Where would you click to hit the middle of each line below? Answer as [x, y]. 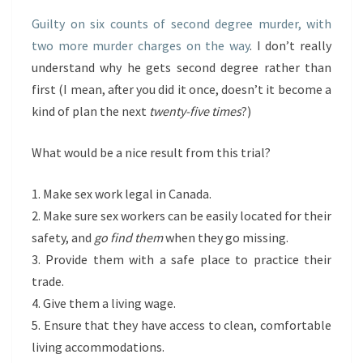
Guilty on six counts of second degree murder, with [181, 23]
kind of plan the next [90, 111]
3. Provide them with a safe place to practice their [181, 259]
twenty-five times [195, 111]
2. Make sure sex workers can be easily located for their [181, 216]
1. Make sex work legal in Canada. [122, 194]
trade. [48, 281]
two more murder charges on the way [141, 45]
